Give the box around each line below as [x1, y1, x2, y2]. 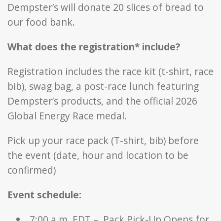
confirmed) [7, 163, 56, 177]
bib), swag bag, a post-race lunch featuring [7, 79, 199, 93]
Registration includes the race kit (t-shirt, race [7, 64, 214, 78]
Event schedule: [7, 187, 81, 201]
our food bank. [7, 15, 75, 29]
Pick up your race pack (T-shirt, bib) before [7, 133, 199, 147]
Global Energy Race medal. [7, 109, 127, 122]
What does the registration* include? [7, 39, 180, 53]
